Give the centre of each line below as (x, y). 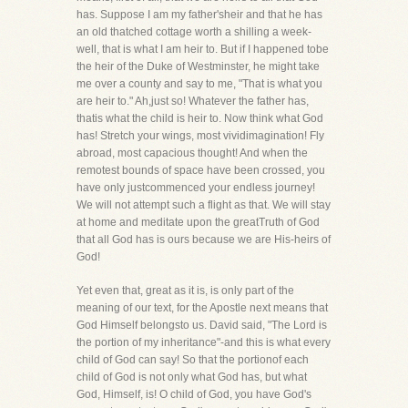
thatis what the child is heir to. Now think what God (200, 118)
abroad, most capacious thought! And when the (192, 153)
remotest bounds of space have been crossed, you (201, 170)
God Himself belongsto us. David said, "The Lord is (202, 325)
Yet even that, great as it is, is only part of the (185, 291)
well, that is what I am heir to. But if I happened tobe (203, 49)
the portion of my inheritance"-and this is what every (204, 342)
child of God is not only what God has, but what (192, 377)
